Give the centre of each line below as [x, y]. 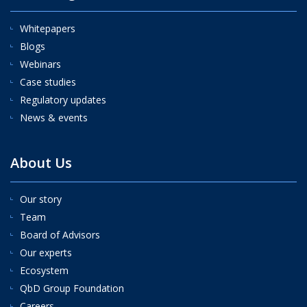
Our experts [46, 253]
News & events [54, 118]
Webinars [40, 64]
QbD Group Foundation [72, 288]
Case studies [48, 82]
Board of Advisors [60, 235]
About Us [41, 163]
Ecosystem [44, 270]
